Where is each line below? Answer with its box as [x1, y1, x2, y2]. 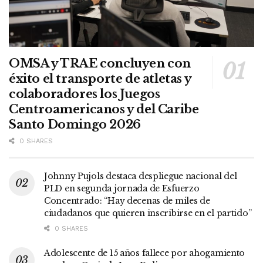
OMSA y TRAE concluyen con [9, 56, 191, 70]
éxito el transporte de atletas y [9, 71, 191, 86]
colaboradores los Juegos [9, 86, 160, 101]
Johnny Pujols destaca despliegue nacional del [44, 170, 237, 181]
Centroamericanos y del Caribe [9, 102, 199, 116]
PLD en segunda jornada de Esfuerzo [44, 183, 200, 194]
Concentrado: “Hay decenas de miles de [44, 195, 210, 206]
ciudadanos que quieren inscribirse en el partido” [44, 207, 252, 218]
